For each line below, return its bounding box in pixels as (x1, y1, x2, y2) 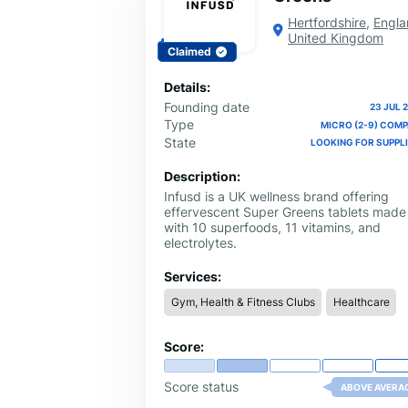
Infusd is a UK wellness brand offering (164, 188, 389, 204)
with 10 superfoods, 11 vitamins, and (164, 219, 381, 235)
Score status (164, 379, 239, 395)
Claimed (168, 45, 211, 59)
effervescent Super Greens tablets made (164, 203, 406, 219)
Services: (164, 268, 221, 284)
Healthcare (332, 295, 390, 310)
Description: (164, 168, 240, 184)
